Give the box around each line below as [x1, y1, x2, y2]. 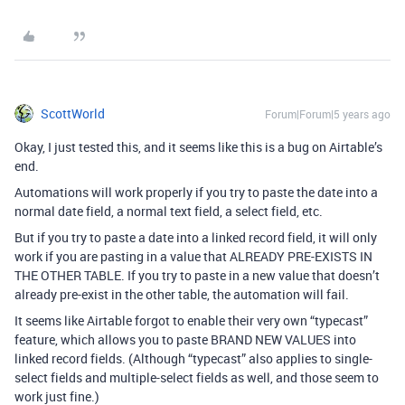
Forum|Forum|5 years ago [265, 107, 391, 121]
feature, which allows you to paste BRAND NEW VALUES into [14, 331, 356, 348]
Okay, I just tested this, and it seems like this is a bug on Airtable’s [14, 138, 382, 155]
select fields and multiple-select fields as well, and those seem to [14, 369, 379, 386]
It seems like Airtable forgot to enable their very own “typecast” [14, 312, 368, 329]
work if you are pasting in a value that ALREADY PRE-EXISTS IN [14, 248, 372, 265]
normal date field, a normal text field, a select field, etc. [14, 202, 323, 220]
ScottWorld [41, 105, 105, 122]
